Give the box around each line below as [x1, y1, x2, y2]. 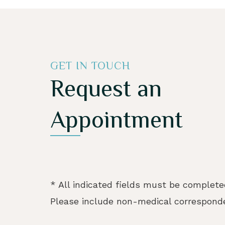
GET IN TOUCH [50, 59, 131, 72]
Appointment [50, 105, 183, 133]
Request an [50, 74, 162, 102]
